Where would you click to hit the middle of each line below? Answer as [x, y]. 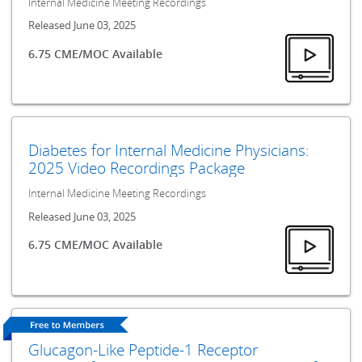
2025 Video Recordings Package [137, 168]
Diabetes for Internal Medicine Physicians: [169, 150]
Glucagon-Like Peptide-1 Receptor [143, 349]
